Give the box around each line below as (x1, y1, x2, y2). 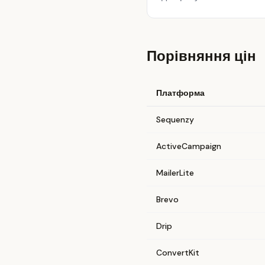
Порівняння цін (147, 47, 256, 65)
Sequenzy (156, 114, 194, 125)
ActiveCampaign (156, 141, 221, 151)
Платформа (156, 88, 205, 98)
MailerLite (156, 167, 194, 178)
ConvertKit (156, 247, 199, 258)
